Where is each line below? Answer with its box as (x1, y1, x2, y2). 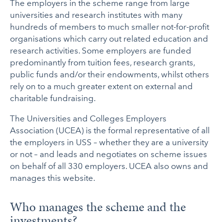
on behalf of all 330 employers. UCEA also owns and (10, 161, 209, 171)
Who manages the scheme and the (10, 197, 186, 216)
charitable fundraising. (10, 93, 96, 104)
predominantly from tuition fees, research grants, (10, 57, 195, 68)
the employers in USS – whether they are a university (10, 137, 209, 148)
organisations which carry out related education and (10, 34, 209, 44)
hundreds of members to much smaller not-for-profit (10, 22, 210, 32)
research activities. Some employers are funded (10, 46, 192, 56)
